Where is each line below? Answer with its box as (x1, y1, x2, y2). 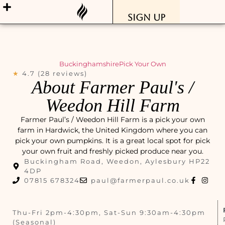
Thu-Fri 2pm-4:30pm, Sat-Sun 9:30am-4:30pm (13, 208, 205, 216)
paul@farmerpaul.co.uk (91, 176, 190, 184)
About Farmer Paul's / (31, 77, 194, 97)
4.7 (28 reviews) (22, 69, 87, 77)
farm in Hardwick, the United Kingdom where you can (18, 125, 207, 135)
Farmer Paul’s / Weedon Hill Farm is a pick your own (20, 115, 205, 124)
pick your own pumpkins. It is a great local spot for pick (15, 136, 210, 145)
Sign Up (128, 12, 166, 23)
